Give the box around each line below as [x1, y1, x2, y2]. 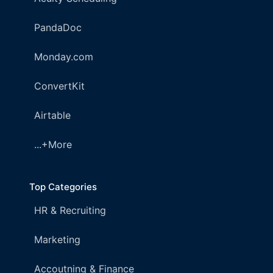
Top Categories [29, 181, 97, 193]
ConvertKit [34, 80, 85, 93]
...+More [34, 138, 72, 151]
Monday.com [34, 51, 93, 63]
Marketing [34, 233, 80, 246]
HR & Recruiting [34, 204, 106, 217]
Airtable [34, 109, 71, 122]
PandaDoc [34, 21, 82, 34]
